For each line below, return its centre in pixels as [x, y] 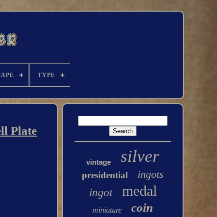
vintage [99, 162]
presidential [105, 175]
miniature [107, 210]
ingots [151, 174]
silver [140, 156]
